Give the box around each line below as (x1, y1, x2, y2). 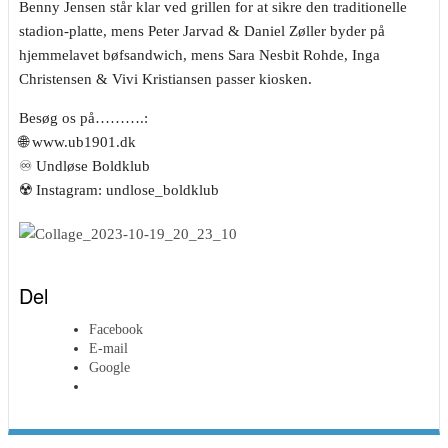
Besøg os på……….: (19, 110, 148, 127)
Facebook (89, 322, 143, 338)
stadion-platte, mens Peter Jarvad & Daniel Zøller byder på (19, 23, 385, 40)
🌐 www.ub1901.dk (19, 134, 136, 151)
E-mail (89, 341, 128, 357)
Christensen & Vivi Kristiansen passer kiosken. (19, 71, 312, 88)
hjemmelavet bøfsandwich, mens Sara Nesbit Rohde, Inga (19, 47, 380, 64)
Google (89, 360, 130, 376)
